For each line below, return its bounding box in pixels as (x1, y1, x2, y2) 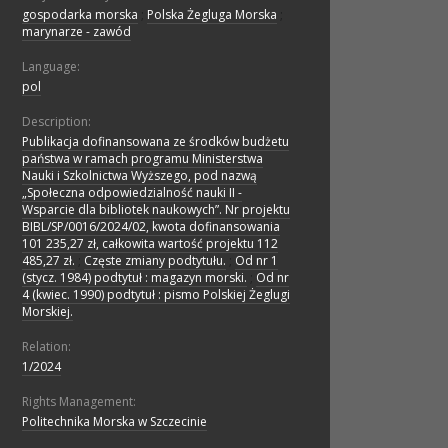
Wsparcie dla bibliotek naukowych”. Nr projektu (22, 201, 290, 219)
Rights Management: (22, 393, 136, 411)
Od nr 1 (235, 252, 278, 270)
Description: (22, 113, 91, 131)
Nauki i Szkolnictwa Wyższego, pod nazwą (22, 167, 257, 185)
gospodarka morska (22, 6, 138, 24)
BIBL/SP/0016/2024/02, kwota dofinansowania (22, 218, 280, 236)
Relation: (22, 338, 71, 356)
